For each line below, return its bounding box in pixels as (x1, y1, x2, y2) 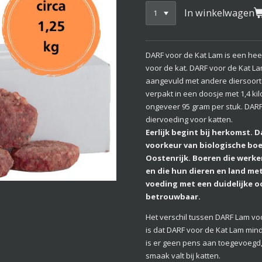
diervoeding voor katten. (146, 113, 233, 125)
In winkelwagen (184, 6, 255, 19)
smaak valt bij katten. (146, 250, 220, 261)
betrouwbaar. (146, 191, 201, 202)
